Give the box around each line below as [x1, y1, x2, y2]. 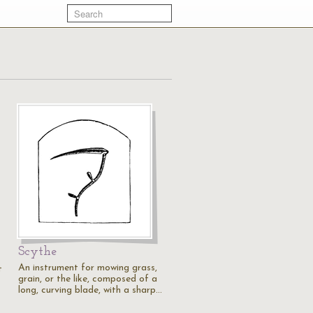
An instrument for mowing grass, [18, 263, 157, 273]
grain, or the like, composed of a [18, 274, 157, 284]
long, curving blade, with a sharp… [18, 285, 162, 296]
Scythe [18, 245, 57, 259]
